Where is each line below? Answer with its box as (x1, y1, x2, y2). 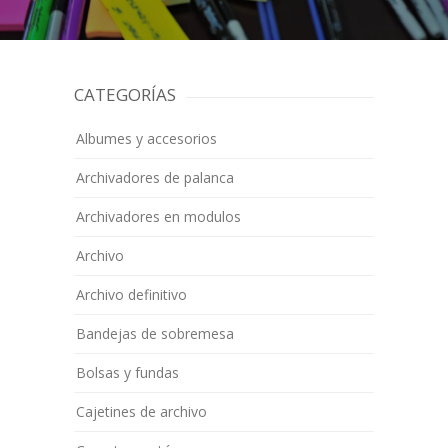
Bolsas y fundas (76, 363, 179, 382)
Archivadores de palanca (76, 168, 234, 187)
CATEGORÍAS (74, 83, 176, 106)
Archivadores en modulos (76, 207, 241, 226)
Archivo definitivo (76, 285, 187, 304)
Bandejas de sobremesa (76, 324, 234, 343)
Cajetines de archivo (76, 402, 207, 421)
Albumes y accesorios (76, 129, 217, 148)
